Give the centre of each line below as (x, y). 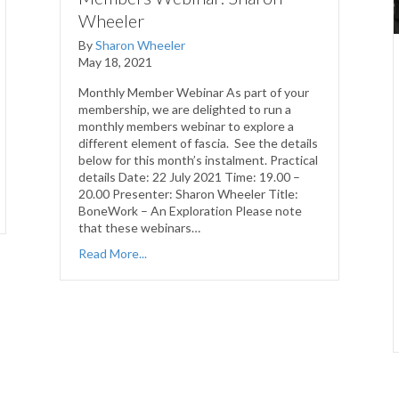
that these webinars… (140, 228)
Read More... (113, 254)
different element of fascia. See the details (199, 143)
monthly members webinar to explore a (187, 126)
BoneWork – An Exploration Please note (191, 211)
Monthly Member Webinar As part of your (194, 93)
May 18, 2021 (116, 62)
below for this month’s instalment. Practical (199, 160)
